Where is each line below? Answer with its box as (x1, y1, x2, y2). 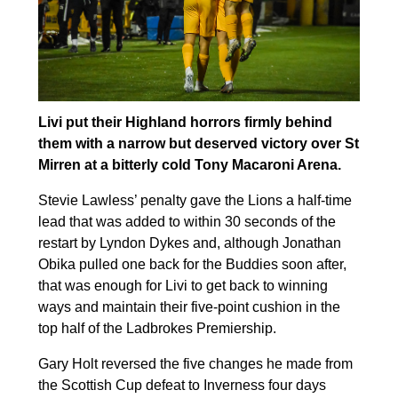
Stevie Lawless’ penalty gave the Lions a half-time (37, 192, 352, 208)
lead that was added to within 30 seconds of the (37, 213, 336, 229)
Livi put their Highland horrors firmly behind (37, 114, 332, 130)
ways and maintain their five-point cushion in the (37, 298, 340, 314)
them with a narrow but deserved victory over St (37, 135, 359, 151)
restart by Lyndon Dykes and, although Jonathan (37, 235, 341, 251)
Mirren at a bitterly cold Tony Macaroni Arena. (37, 156, 341, 172)
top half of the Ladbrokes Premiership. (37, 320, 276, 336)
